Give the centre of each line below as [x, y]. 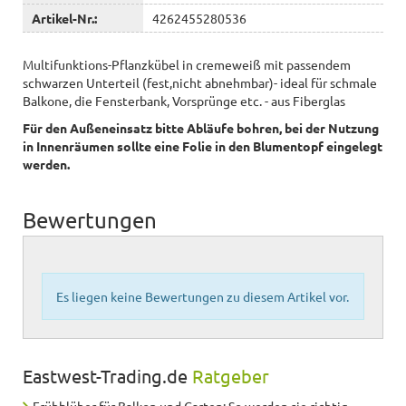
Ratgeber [231, 375]
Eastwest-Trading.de [107, 375]
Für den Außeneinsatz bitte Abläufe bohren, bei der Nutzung [201, 127]
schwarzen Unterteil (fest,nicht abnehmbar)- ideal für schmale [200, 82]
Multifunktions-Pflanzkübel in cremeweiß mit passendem [187, 64]
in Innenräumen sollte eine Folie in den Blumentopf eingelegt [203, 145]
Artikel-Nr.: [64, 18]
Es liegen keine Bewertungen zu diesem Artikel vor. [203, 296]
